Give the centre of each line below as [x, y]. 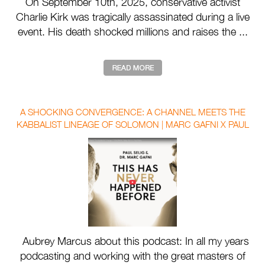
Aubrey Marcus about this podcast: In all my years [132, 241]
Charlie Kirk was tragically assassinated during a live [132, 17]
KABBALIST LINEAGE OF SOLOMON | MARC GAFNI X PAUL [132, 125]
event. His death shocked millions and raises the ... [132, 32]
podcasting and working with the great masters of [132, 256]
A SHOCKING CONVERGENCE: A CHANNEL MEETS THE [132, 112]
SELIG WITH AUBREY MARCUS [132, 137]
